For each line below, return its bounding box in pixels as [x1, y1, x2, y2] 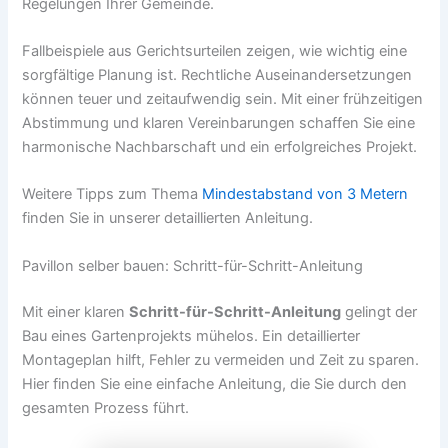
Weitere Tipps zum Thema [22, 185, 203, 204]
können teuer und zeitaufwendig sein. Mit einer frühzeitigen [22, 90, 424, 109]
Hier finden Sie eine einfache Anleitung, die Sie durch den [22, 374, 408, 393]
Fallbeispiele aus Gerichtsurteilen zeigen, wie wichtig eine [22, 42, 408, 61]
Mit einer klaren [22, 302, 130, 321]
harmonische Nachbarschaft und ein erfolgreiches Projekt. [22, 138, 418, 157]
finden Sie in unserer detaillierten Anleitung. [22, 209, 314, 228]
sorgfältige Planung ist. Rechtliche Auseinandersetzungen [22, 66, 413, 85]
